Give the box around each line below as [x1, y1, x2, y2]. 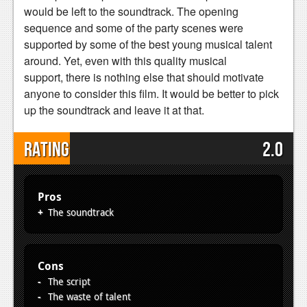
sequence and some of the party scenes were [24, 19, 243, 36]
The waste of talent [48, 289, 131, 303]
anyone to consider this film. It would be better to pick [24, 85, 279, 101]
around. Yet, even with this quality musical [24, 52, 227, 69]
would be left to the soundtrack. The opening [24, 3, 238, 19]
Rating [24, 137, 69, 162]
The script [48, 274, 90, 288]
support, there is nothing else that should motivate [24, 69, 264, 85]
